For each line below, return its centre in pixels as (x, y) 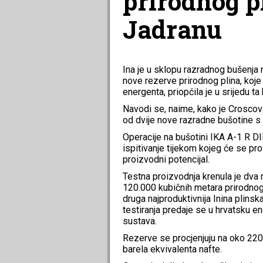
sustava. (140, 221)
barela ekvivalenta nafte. (172, 249)
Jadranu (172, 29)
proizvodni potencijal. (166, 159)
